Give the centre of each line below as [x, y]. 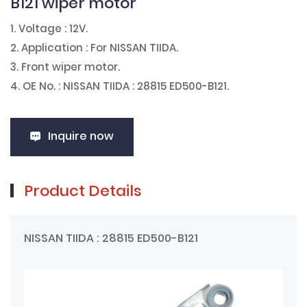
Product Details [83, 192]
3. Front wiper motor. [66, 68]
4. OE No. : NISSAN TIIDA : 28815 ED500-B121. [120, 87]
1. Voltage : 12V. [49, 29]
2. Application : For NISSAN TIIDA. [96, 49]
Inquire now [81, 137]
